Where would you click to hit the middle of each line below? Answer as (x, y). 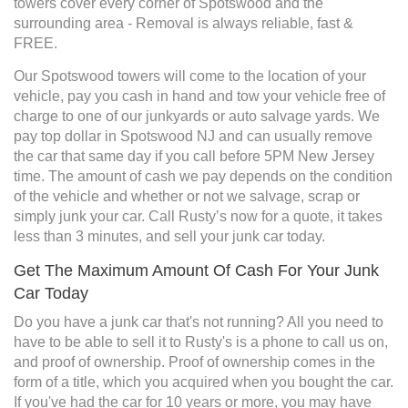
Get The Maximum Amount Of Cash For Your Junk (196, 271)
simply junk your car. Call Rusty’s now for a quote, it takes (198, 217)
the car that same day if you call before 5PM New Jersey (194, 157)
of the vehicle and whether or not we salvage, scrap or (187, 197)
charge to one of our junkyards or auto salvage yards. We (197, 117)
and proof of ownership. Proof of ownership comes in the (194, 362)
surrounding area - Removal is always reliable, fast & (184, 24)
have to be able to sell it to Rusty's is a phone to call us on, (201, 342)
